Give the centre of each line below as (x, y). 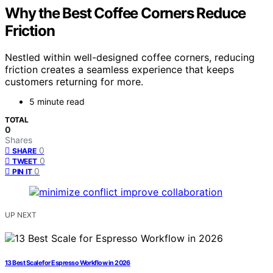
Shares (19, 140)
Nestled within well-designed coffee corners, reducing (130, 58)
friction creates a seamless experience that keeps (119, 70)
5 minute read (57, 102)
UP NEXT (21, 215)
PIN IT (22, 172)
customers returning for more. (74, 82)
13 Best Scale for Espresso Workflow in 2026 (68, 263)
